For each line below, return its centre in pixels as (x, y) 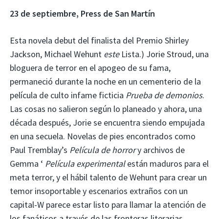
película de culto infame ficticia (68, 95)
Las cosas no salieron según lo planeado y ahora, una (106, 109)
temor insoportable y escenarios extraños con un (99, 191)
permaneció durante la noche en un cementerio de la (105, 81)
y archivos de (160, 150)
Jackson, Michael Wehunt (57, 54)
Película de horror (102, 150)
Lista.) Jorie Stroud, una (164, 54)
